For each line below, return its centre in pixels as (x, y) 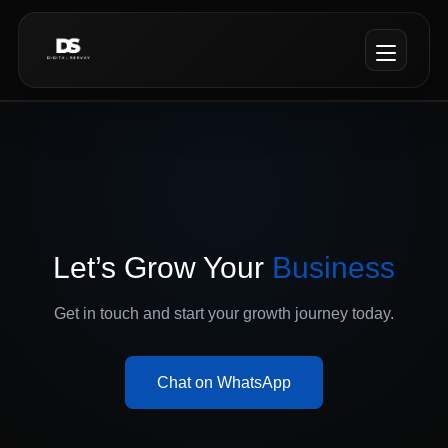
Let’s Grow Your (162, 267)
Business (333, 267)
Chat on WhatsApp (224, 382)
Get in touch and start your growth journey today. (224, 313)
